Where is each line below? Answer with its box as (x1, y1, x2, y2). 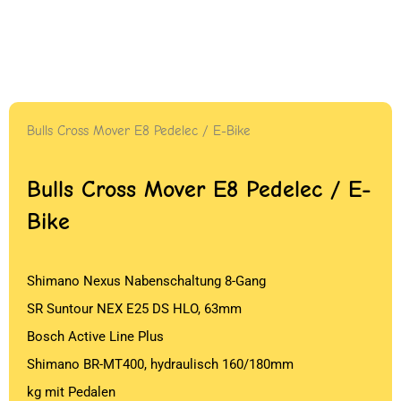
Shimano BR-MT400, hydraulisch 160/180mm (27, 356, 294, 373)
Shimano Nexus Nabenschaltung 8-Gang (27, 273, 266, 290)
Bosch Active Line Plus (27, 328, 164, 346)
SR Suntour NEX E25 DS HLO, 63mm (27, 301, 242, 318)
